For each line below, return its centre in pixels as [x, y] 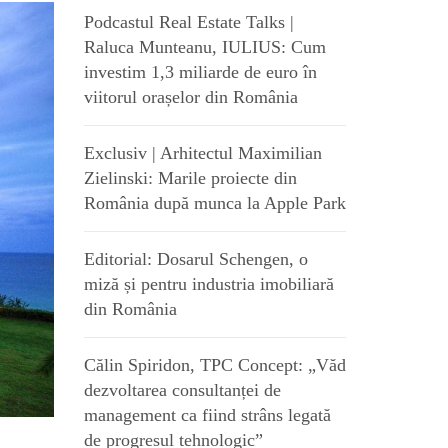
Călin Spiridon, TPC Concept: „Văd [214, 365]
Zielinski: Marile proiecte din [190, 178]
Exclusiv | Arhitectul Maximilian [202, 153]
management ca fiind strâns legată [207, 415]
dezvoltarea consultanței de [182, 390]
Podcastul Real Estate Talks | [188, 22]
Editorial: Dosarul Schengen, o [195, 259]
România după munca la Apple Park [214, 203]
